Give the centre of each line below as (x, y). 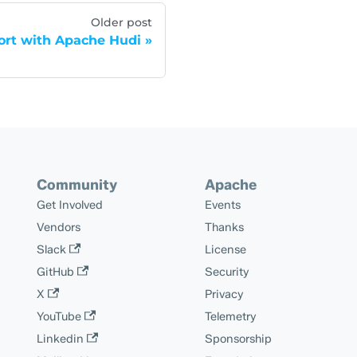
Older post (122, 22)
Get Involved (69, 205)
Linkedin (60, 339)
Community (76, 185)
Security (227, 272)
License (225, 249)
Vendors (58, 227)
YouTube (59, 316)
